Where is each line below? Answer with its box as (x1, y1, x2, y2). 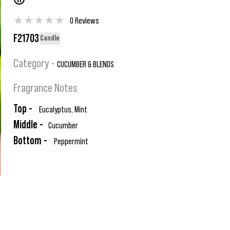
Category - (13, 57, 57, 70)
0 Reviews (70, 16, 99, 25)
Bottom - (13, 135, 47, 146)
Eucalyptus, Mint (37, 105, 87, 114)
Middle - (13, 119, 43, 130)
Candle (40, 34, 60, 42)
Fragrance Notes (13, 82, 78, 94)
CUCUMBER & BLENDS (57, 60, 114, 69)
